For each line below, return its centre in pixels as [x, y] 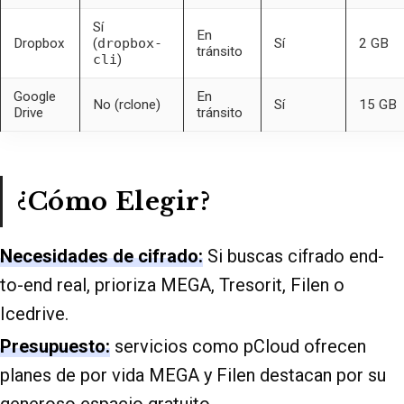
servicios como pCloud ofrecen [238, 347]
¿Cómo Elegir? [114, 201]
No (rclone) [126, 104]
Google [34, 96]
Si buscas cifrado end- [294, 257]
